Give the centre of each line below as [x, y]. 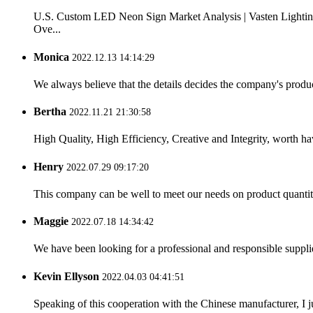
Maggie [51, 221]
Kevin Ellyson [66, 276]
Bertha [50, 112]
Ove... [47, 29]
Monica [51, 57]
